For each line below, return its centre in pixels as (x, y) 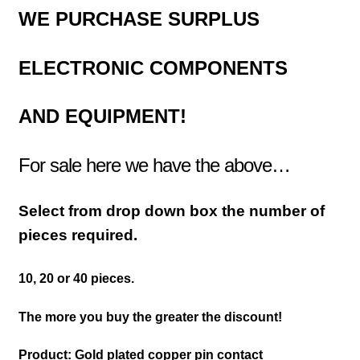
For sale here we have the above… (154, 166)
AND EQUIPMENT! (102, 117)
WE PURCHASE (93, 19)
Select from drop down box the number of (171, 211)
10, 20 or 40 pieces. (76, 279)
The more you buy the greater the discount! (150, 317)
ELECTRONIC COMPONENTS (153, 67)
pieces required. (78, 235)
